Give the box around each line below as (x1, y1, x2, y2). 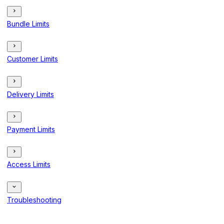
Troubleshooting (7, 195, 61, 204)
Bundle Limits (7, 19, 49, 28)
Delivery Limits (7, 89, 54, 98)
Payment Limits (7, 124, 55, 133)
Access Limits (7, 160, 50, 169)
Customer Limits (7, 54, 58, 63)
